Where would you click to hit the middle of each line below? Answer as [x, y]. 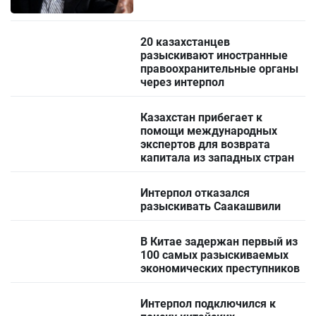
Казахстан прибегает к [202, 118]
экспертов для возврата [206, 145]
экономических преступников [220, 269]
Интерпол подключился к [208, 304]
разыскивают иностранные [214, 56]
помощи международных [209, 131]
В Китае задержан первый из [219, 242]
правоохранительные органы [220, 69]
